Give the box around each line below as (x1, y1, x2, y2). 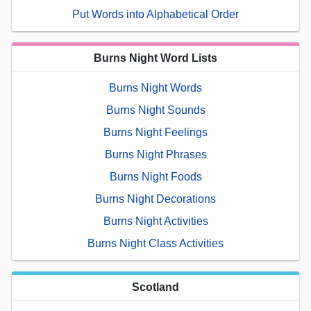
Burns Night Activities (103, 215, 208, 228)
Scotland (132, 281, 179, 294)
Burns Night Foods (109, 171, 202, 183)
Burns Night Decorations (95, 193, 216, 205)
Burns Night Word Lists (94, 52, 217, 65)
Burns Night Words (109, 82, 202, 94)
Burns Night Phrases (104, 149, 207, 161)
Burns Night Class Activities (87, 237, 224, 250)
